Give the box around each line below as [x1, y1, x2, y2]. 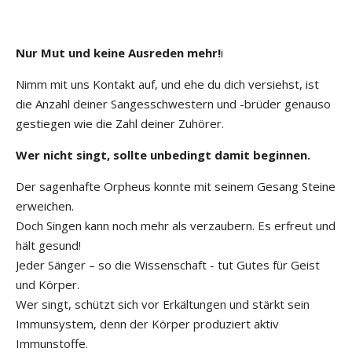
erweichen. [16, 197, 74, 214]
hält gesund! [16, 236, 81, 253]
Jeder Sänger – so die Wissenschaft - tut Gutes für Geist [16, 256, 320, 273]
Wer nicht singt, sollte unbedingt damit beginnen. [16, 146, 310, 163]
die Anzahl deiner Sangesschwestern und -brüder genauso [16, 95, 331, 112]
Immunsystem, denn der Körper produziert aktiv [16, 315, 279, 332]
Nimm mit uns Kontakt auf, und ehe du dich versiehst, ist [16, 75, 319, 92]
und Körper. [16, 276, 79, 292]
